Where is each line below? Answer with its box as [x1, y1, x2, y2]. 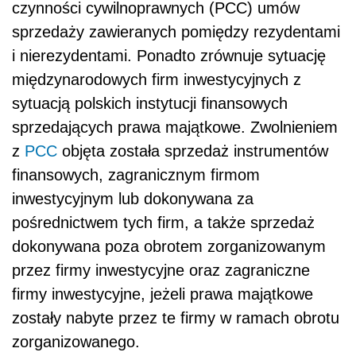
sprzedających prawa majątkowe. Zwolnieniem [12, 118, 338, 137]
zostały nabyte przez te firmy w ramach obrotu [12, 309, 339, 327]
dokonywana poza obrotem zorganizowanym [12, 238, 326, 256]
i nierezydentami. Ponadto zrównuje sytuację [12, 47, 326, 65]
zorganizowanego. [12, 333, 140, 351]
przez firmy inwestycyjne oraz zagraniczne [12, 261, 310, 280]
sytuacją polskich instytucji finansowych [12, 95, 288, 113]
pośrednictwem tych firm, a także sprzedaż [12, 214, 315, 232]
